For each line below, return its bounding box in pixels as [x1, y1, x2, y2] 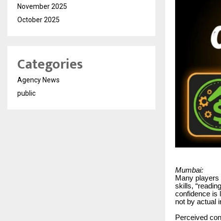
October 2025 [17, 15, 60, 24]
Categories [17, 52, 83, 76]
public [17, 89, 36, 97]
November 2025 [17, 2, 67, 10]
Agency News [17, 75, 60, 84]
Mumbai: [175, 166, 203, 175]
